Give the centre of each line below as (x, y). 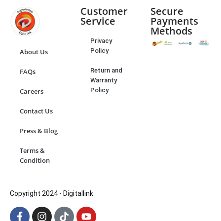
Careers (32, 91)
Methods (172, 31)
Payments (175, 21)
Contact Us (36, 111)
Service (98, 21)
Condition (35, 160)
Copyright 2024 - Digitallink (52, 193)
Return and (106, 70)
